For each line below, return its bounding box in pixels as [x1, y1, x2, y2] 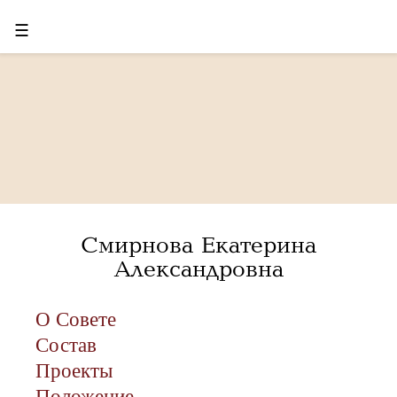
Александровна [113, 257, 284, 282]
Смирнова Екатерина [81, 233, 316, 258]
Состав [35, 333, 97, 356]
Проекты [35, 359, 113, 382]
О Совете [35, 307, 116, 331]
